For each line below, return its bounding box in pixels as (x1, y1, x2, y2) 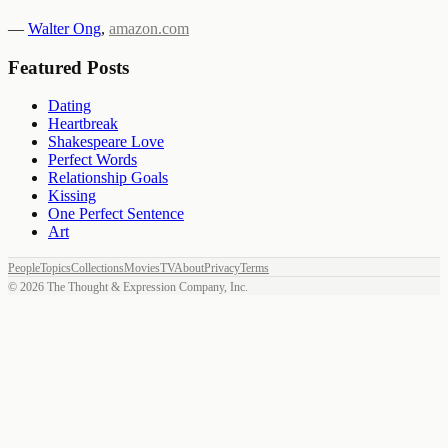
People (8, 261, 40, 276)
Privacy (204, 261, 240, 276)
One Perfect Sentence (48, 205, 184, 223)
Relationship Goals (48, 169, 168, 187)
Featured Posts (8, 56, 129, 78)
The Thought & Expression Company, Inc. (44, 280, 248, 295)
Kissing (48, 187, 96, 205)
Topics (40, 261, 71, 276)
